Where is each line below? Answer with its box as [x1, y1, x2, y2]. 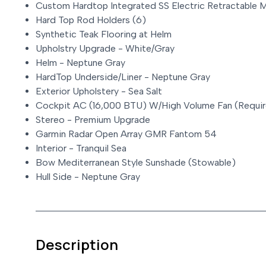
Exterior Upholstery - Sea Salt [36, 85, 162, 97]
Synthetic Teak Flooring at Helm [36, 28, 172, 40]
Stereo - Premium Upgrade [36, 114, 150, 126]
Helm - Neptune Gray [36, 57, 125, 69]
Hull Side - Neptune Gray [36, 171, 140, 183]
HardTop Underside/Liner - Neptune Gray [36, 71, 210, 83]
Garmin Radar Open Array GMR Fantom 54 [36, 128, 217, 140]
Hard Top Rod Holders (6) [36, 14, 146, 26]
